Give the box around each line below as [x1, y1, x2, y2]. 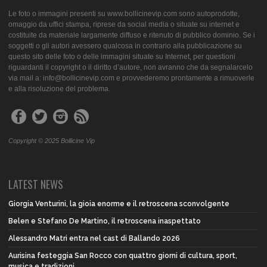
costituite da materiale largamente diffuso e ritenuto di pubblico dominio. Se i [8, 30, 255, 39]
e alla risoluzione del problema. [8, 84, 110, 93]
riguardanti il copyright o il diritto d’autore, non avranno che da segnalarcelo [8, 63, 253, 72]
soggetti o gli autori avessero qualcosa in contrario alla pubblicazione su [8, 41, 242, 50]
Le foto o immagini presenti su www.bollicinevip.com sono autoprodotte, [8, 9, 240, 18]
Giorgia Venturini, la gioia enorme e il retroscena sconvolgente [8, 199, 229, 208]
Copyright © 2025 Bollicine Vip [8, 136, 95, 144]
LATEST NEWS [8, 176, 63, 192]
